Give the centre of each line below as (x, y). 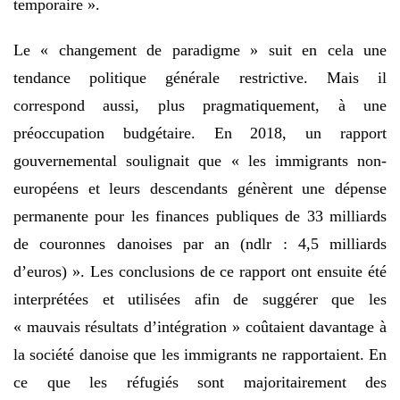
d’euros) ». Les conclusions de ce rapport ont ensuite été (200, 271)
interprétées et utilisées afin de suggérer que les (200, 299)
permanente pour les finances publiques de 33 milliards (200, 216)
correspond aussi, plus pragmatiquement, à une (200, 105)
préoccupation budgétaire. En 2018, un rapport (200, 133)
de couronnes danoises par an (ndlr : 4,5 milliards (200, 243)
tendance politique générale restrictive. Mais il (200, 77)
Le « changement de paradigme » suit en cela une (200, 50)
